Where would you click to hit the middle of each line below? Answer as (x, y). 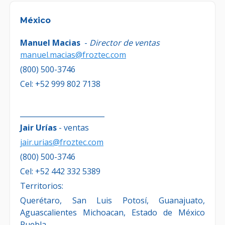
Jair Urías (38, 128)
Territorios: (42, 186)
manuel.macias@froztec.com (73, 55)
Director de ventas (125, 43)
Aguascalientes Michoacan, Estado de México (113, 213)
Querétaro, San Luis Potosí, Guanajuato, (113, 201)
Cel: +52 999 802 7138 (60, 84)
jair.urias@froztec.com (62, 142)
